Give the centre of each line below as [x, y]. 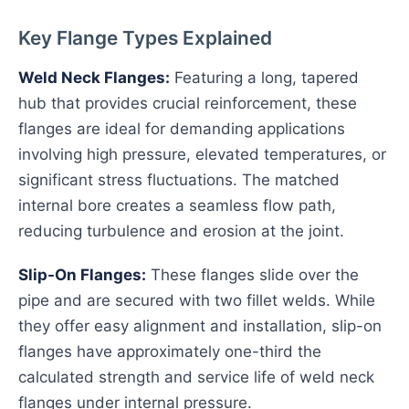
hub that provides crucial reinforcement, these [188, 103]
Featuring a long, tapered [264, 78]
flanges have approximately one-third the [170, 351]
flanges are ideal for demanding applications [182, 129]
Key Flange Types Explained [145, 38]
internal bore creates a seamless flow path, [177, 205]
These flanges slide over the [252, 275]
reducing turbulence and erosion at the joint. [181, 231]
